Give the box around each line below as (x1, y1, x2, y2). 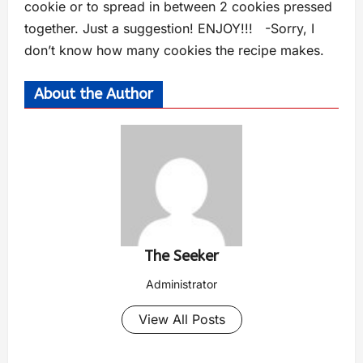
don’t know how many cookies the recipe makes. (24, 42, 324, 58)
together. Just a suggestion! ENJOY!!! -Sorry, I (24, 20, 314, 36)
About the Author (34, 85, 153, 103)
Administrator (146, 277, 217, 291)
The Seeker (144, 247, 219, 265)
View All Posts (138, 311, 225, 327)
